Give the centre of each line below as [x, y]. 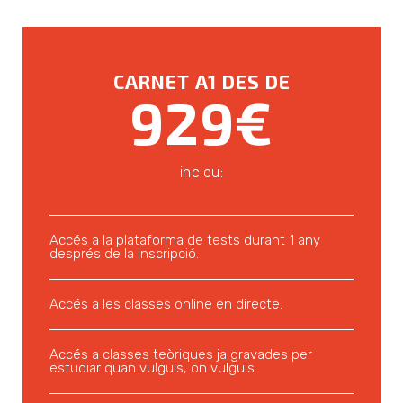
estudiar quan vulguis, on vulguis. [153, 368]
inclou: [201, 172]
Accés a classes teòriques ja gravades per [181, 354]
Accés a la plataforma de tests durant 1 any [185, 240]
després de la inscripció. [124, 254]
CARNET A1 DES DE [201, 81]
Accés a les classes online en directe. [166, 304]
